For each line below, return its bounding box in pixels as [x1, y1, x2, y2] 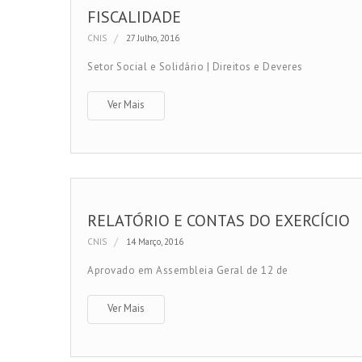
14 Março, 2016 [126, 236, 183, 247]
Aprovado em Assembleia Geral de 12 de [87, 263, 288, 277]
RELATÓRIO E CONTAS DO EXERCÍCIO [87, 210, 350, 231]
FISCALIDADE [87, 6, 181, 27]
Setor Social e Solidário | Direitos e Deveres [87, 60, 303, 74]
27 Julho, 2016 [126, 32, 179, 44]
